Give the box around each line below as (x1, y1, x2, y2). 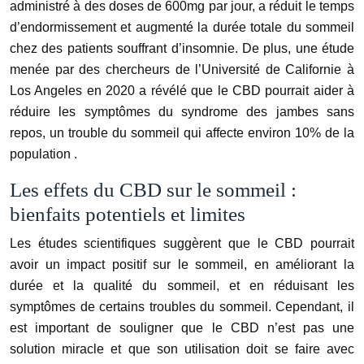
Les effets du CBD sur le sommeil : (10, 179, 297, 201)
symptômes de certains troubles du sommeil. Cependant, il (10, 300, 354, 314)
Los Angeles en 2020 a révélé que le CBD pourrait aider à (10, 84, 354, 98)
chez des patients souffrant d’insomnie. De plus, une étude (10, 41, 354, 56)
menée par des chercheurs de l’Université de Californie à (10, 63, 354, 77)
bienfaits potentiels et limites (10, 203, 245, 226)
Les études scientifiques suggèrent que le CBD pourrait (10, 236, 354, 251)
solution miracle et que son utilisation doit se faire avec (10, 342, 354, 357)
